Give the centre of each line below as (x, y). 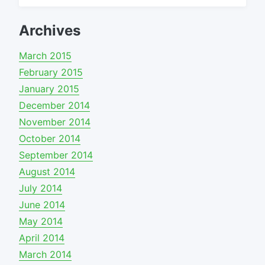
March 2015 (45, 56)
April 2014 (42, 238)
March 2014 (45, 255)
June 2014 (42, 205)
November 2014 (55, 122)
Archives (50, 31)
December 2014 (54, 106)
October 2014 (50, 139)
